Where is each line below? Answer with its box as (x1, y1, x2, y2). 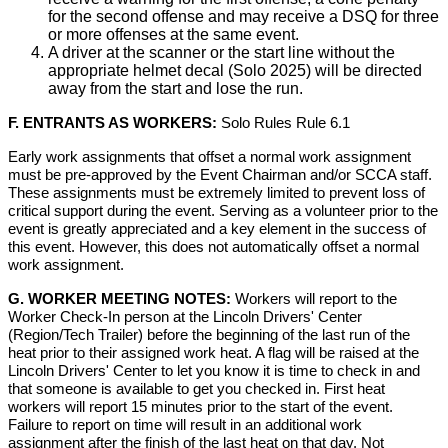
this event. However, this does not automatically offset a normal (8, 238, 419, 255)
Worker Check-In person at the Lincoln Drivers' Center (8, 308, 362, 325)
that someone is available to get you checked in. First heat (8, 380, 385, 397)
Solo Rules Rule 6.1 (217, 114, 350, 131)
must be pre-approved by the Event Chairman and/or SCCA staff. (8, 166, 432, 183)
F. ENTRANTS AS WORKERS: (8, 114, 217, 131)
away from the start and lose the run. (48, 79, 303, 97)
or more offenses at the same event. (48, 25, 299, 43)
